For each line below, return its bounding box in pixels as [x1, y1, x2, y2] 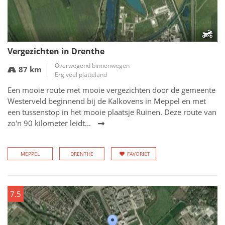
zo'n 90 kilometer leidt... [8, 118, 91, 128]
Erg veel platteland [55, 70, 107, 79]
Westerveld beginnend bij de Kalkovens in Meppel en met [8, 96, 206, 106]
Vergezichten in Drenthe [8, 46, 104, 57]
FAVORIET [127, 150, 150, 157]
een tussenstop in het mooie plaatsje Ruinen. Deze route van [8, 107, 216, 117]
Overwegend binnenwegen [55, 61, 130, 70]
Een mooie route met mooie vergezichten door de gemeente [8, 85, 215, 95]
